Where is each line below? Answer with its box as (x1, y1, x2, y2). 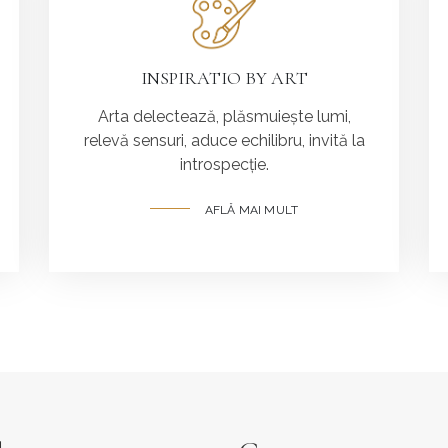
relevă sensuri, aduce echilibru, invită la (83, 130, 365, 150)
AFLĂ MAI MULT (204, 202, 299, 217)
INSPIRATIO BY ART (140, 66, 308, 89)
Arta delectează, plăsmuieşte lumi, (97, 106, 351, 126)
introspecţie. (179, 154, 269, 174)
